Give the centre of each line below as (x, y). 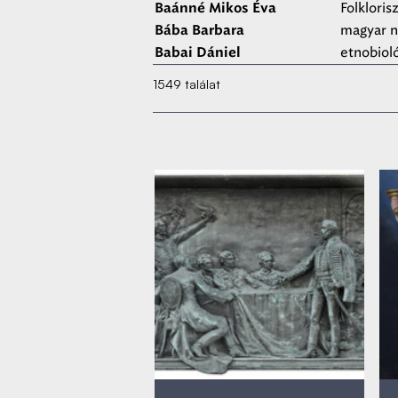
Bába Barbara (199, 31)
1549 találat (187, 84)
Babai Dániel (198, 53)
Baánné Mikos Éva (215, 8)
